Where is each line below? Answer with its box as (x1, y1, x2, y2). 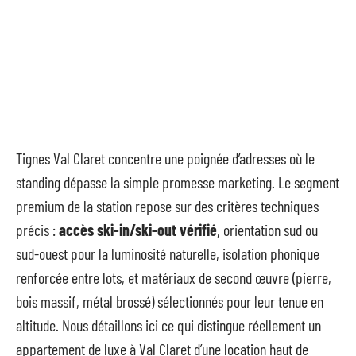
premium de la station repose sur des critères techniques (16, 196, 319, 215)
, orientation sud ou (217, 220, 318, 239)
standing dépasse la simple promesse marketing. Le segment (16, 172, 339, 192)
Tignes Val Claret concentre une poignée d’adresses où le (16, 149, 315, 168)
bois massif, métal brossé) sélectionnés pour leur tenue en (16, 292, 323, 311)
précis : (16, 220, 59, 239)
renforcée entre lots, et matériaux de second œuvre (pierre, (16, 268, 331, 287)
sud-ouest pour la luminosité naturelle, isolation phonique (16, 244, 319, 263)
